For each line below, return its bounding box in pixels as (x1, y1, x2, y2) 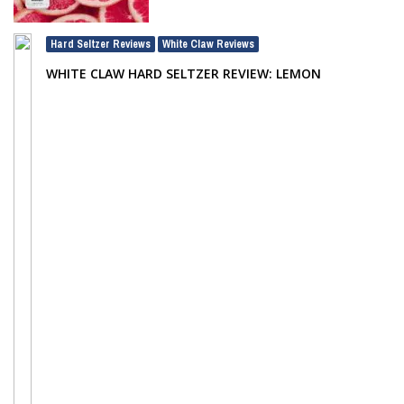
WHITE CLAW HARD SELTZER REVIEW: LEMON (46, 65, 321, 83)
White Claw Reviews (162, 37, 254, 52)
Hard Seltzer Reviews (50, 37, 151, 52)
